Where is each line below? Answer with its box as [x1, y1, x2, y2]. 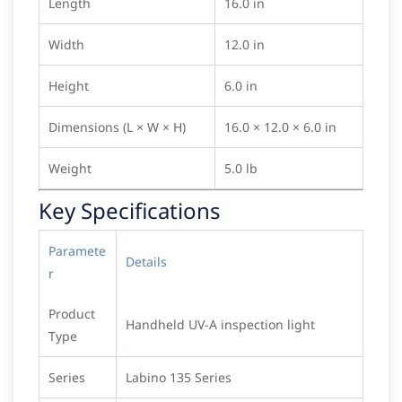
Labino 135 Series [126, 369, 232, 387]
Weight [48, 160, 92, 178]
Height [48, 77, 89, 95]
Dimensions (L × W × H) [48, 118, 186, 136]
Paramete [48, 242, 106, 260]
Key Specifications [39, 196, 221, 226]
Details [126, 253, 167, 271]
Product [48, 305, 95, 323]
